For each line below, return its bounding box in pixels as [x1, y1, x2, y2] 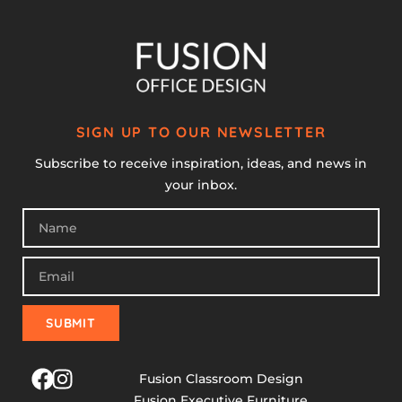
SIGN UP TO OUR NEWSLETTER [75, 122, 327, 141]
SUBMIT [46, 315, 96, 332]
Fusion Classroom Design [138, 371, 303, 388]
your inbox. [165, 176, 237, 193]
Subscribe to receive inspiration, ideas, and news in [35, 154, 367, 171]
